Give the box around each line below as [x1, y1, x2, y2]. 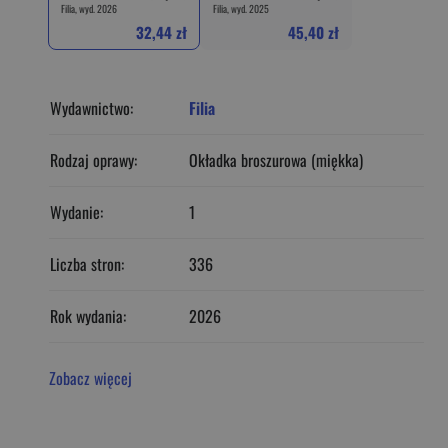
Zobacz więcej [49, 365, 132, 390]
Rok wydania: [50, 303, 126, 328]
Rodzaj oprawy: [50, 147, 137, 172]
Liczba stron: [50, 251, 124, 276]
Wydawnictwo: [50, 95, 133, 120]
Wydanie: [50, 199, 103, 224]
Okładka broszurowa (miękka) [189, 147, 363, 172]
